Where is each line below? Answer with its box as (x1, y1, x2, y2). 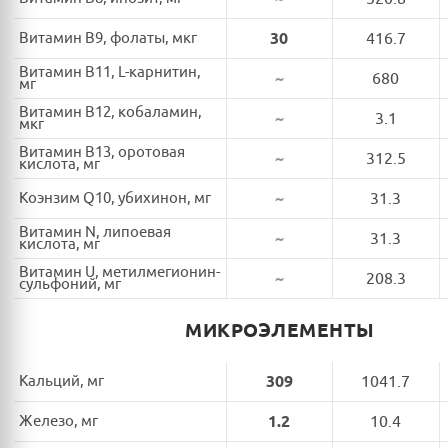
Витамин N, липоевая (19, 222, 171, 242)
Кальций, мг (19, 371, 104, 391)
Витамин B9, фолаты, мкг (19, 28, 197, 48)
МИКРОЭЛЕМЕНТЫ (185, 319, 375, 342)
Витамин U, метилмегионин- (19, 262, 220, 282)
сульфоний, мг (19, 274, 121, 294)
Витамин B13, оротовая (19, 142, 185, 162)
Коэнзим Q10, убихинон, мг (19, 188, 211, 208)
